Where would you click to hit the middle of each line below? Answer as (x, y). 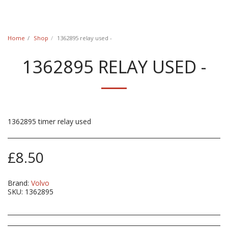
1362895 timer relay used (49, 121)
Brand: (18, 183)
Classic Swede (131, 15)
